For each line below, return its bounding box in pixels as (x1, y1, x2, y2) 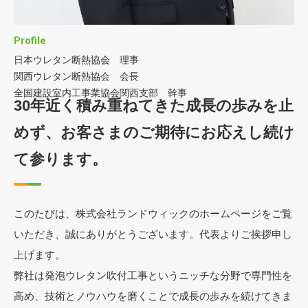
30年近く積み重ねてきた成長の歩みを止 (14, 97, 294, 115)
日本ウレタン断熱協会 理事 (14, 54, 139, 65)
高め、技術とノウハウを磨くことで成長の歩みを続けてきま (14, 289, 292, 302)
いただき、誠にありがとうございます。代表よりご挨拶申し (14, 228, 292, 240)
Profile (14, 34, 46, 47)
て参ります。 (14, 151, 107, 168)
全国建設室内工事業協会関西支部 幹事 (14, 87, 187, 98)
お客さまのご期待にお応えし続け (60, 124, 294, 142)
